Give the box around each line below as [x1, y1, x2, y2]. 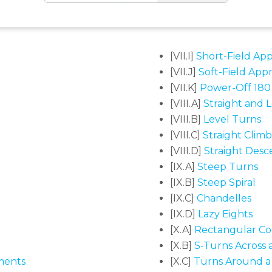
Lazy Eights [195, 208, 253, 220]
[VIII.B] [170, 114, 201, 126]
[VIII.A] [170, 98, 203, 110]
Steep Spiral [197, 177, 256, 189]
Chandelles [194, 192, 251, 205]
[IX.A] [170, 161, 195, 173]
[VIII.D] [170, 145, 202, 157]
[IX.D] [170, 208, 195, 220]
